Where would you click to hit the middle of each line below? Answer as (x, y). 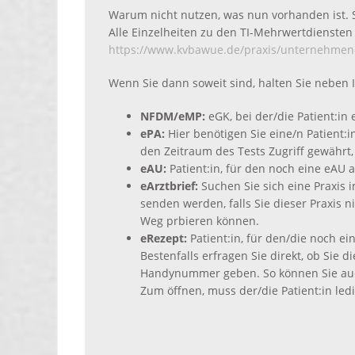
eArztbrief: (169, 186)
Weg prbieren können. (200, 221)
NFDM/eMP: (173, 116)
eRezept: (164, 239)
